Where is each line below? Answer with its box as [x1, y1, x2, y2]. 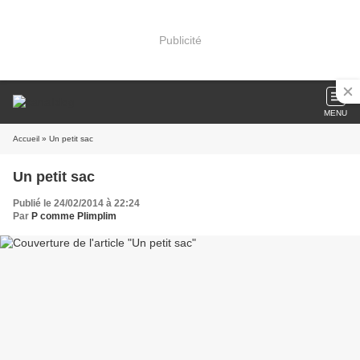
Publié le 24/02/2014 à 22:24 [13, 198, 140, 209]
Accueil [13, 134, 39, 143]
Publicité [158, 33, 202, 47]
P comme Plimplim [31, 211, 117, 222]
